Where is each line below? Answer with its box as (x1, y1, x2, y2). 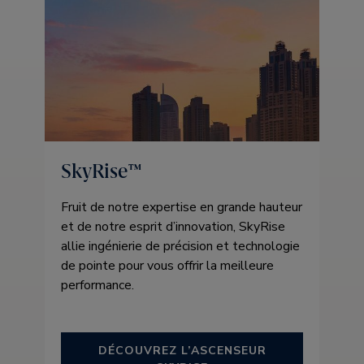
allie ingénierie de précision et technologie (61, 237, 300, 255)
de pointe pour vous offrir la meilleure (61, 257, 274, 275)
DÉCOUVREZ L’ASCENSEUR (97, 343, 266, 358)
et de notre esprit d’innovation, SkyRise (61, 218, 285, 236)
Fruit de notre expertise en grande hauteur (61, 198, 302, 216)
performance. (61, 276, 134, 294)
